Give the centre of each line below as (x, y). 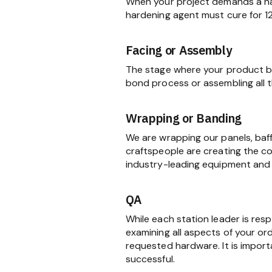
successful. (150, 259)
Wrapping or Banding (184, 118)
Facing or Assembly (178, 50)
